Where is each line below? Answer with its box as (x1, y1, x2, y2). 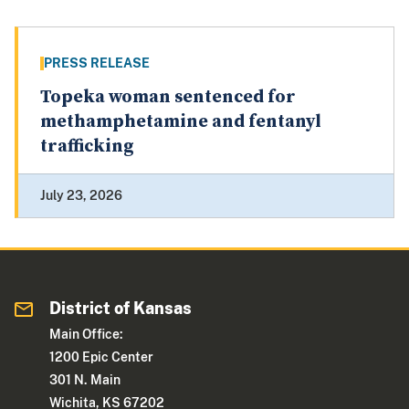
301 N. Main (49, 372, 121, 388)
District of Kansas (49, 299, 193, 319)
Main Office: (49, 327, 124, 342)
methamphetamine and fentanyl (40, 110, 321, 134)
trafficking (40, 135, 134, 159)
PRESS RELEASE (44, 56, 150, 71)
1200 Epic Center (49, 350, 154, 365)
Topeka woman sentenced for (40, 86, 296, 110)
